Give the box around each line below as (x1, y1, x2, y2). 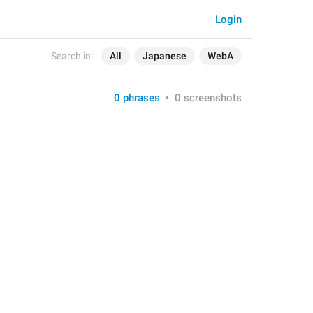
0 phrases (114, 92, 160, 104)
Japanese (143, 50, 187, 61)
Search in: (51, 50, 93, 61)
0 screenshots (175, 92, 242, 104)
